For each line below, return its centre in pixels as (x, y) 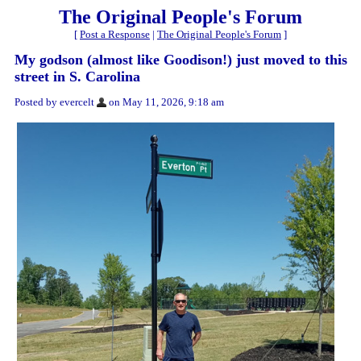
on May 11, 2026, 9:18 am (165, 102)
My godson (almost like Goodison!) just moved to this (181, 60)
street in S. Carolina (77, 77)
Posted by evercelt (54, 102)
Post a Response (115, 34)
